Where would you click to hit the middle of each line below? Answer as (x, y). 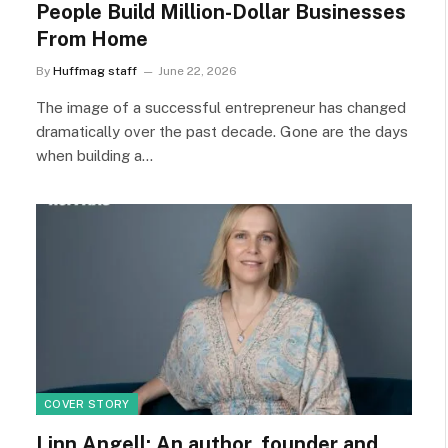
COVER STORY (87, 404)
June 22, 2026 (197, 70)
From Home (92, 38)
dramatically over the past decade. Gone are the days (222, 131)
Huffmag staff (95, 70)
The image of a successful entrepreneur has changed (221, 107)
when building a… (94, 155)
